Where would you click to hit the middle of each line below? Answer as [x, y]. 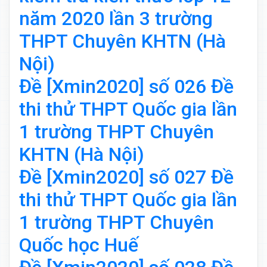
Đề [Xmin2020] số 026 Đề [126, 87]
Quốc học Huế [79, 245]
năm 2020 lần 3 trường [116, 19]
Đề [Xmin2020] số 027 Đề [126, 177]
